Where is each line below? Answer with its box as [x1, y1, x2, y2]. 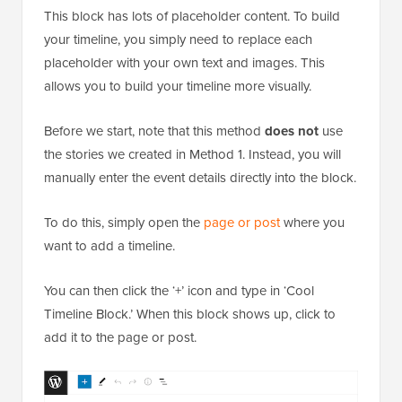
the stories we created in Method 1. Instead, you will [44, 144, 341, 163]
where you [280, 212, 345, 232]
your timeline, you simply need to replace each [44, 29, 312, 48]
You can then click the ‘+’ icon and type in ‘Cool [44, 280, 314, 300]
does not [265, 120, 319, 141]
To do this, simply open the [44, 212, 204, 232]
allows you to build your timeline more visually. [44, 75, 311, 95]
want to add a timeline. [44, 235, 175, 255]
